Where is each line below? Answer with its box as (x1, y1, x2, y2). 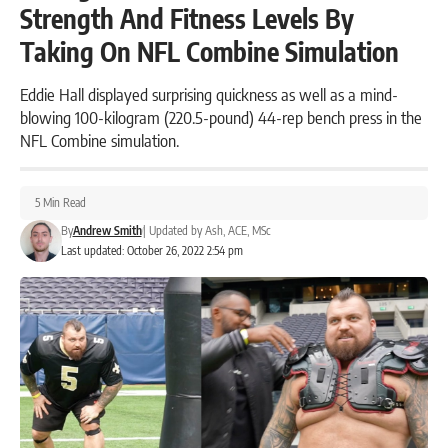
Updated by (148, 223, 202, 239)
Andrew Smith (72, 223, 142, 239)
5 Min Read (35, 195, 86, 211)
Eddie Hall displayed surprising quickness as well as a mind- (20, 83, 398, 106)
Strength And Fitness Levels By (20, 2, 354, 36)
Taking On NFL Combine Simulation (20, 35, 399, 69)
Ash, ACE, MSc (204, 223, 270, 239)
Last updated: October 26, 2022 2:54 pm (60, 243, 243, 259)
